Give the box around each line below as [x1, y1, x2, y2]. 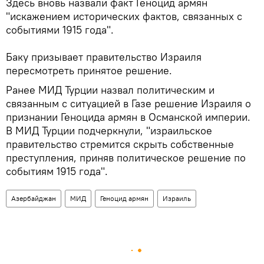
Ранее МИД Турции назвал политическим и [6, 83, 214, 97]
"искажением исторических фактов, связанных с [6, 9, 242, 24]
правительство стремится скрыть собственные [6, 137, 234, 151]
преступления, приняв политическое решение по [6, 151, 246, 165]
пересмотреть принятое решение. [6, 64, 172, 78]
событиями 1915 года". [6, 23, 114, 37]
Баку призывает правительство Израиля [6, 50, 202, 64]
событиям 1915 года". [6, 164, 108, 179]
